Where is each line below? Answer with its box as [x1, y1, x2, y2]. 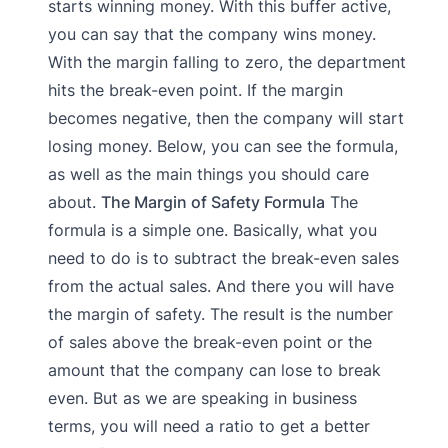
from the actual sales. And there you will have [48, 275, 394, 296]
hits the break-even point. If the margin [48, 79, 343, 100]
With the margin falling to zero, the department [48, 51, 406, 72]
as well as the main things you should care [48, 163, 369, 184]
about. [48, 191, 101, 212]
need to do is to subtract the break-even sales [48, 247, 399, 268]
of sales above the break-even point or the [48, 331, 372, 352]
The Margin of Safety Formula [101, 191, 325, 212]
